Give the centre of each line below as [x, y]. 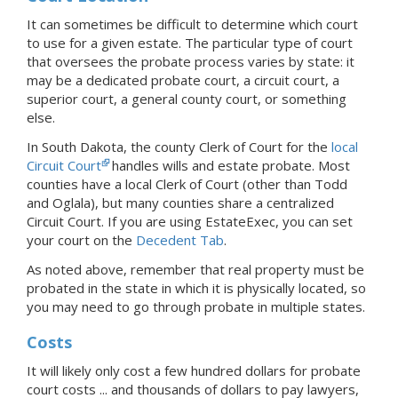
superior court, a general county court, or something [187, 98]
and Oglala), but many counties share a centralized [180, 202]
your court [60, 239]
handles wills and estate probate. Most [229, 165]
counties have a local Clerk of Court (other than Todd [187, 183]
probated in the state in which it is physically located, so [196, 287]
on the [115, 239]
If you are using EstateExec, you [206, 221]
